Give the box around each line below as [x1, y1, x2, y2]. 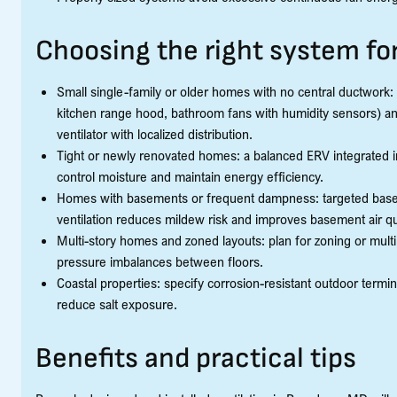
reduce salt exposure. [57, 295, 177, 313]
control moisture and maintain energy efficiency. [57, 167, 323, 185]
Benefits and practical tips [35, 341, 356, 376]
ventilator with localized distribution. [57, 125, 253, 143]
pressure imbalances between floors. [57, 253, 263, 270]
